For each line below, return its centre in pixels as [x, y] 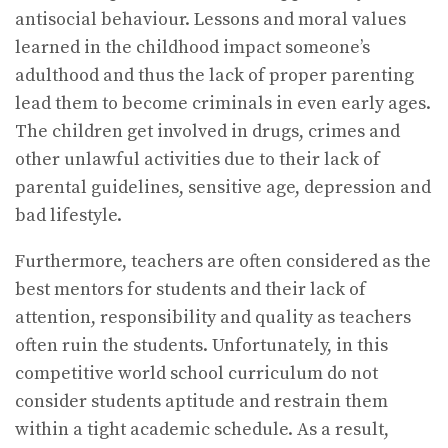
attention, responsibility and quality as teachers [213, 317]
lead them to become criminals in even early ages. [223, 103]
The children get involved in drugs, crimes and [207, 131]
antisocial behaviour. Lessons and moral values [210, 19]
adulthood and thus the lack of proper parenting [214, 75]
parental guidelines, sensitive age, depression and [223, 187]
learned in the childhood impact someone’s [192, 47]
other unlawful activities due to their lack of [197, 159]
